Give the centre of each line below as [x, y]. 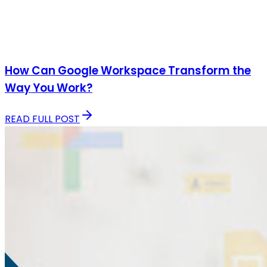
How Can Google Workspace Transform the [128, 71]
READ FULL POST [42, 119]
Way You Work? [49, 88]
